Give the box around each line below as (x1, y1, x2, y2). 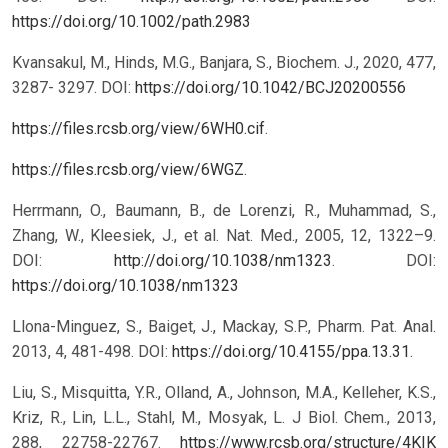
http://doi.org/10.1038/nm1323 (113, 251, 332, 271)
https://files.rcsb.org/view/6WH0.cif (12, 119, 265, 139)
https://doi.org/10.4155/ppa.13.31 (172, 342, 410, 362)
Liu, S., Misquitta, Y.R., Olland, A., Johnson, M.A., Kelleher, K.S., (12, 383, 436, 403)
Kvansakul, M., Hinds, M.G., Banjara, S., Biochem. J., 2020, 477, (12, 53, 436, 73)
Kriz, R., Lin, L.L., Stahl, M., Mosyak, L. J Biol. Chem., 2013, (12, 408, 436, 428)
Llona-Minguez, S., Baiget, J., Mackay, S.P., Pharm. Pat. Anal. (12, 317, 436, 337)
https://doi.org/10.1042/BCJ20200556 (135, 78, 406, 98)
